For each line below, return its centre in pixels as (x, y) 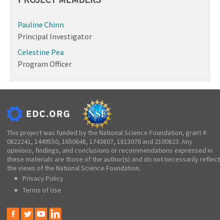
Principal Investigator (55, 36)
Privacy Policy (43, 178)
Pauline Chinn (41, 24)
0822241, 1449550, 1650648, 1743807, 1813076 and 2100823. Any (100, 141)
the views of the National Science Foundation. (74, 168)
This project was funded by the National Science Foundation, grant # (107, 132)
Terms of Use (42, 190)
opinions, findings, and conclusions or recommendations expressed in (110, 150)
